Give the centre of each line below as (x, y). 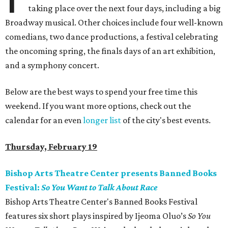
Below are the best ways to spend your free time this (101, 92)
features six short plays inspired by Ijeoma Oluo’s (96, 216)
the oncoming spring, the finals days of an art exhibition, (110, 51)
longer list (102, 120)
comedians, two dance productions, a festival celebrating (112, 37)
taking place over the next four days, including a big (125, 8)
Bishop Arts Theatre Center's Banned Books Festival (101, 202)
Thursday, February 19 (51, 147)
